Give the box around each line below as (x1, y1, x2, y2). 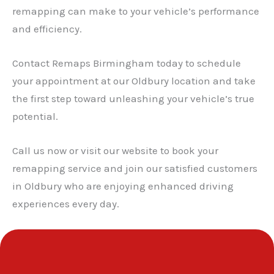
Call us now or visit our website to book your (12, 144, 218, 157)
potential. (12, 109, 58, 122)
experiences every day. (12, 198, 119, 210)
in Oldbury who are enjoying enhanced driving (12, 180, 234, 192)
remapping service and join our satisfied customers (12, 162, 257, 174)
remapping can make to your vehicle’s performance (12, 4, 259, 17)
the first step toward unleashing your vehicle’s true (12, 92, 254, 105)
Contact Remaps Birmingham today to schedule (12, 56, 241, 69)
